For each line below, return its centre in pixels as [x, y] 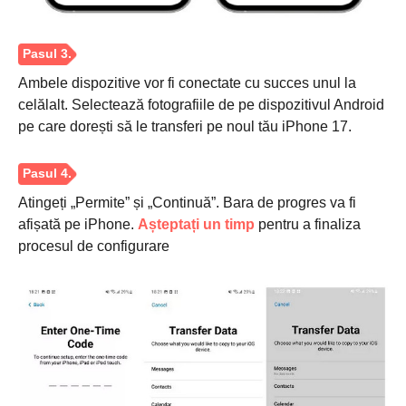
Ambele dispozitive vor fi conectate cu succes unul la [187, 83]
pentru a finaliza [308, 225]
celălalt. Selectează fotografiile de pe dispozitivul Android [201, 105]
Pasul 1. [56, 232]
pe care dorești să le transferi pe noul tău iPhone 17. [185, 127]
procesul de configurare [94, 246]
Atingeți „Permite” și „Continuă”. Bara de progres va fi [187, 203]
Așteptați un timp [196, 225]
